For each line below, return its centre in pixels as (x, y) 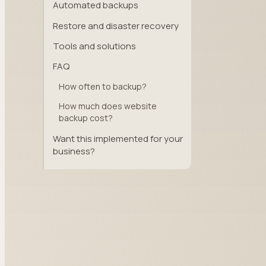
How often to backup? (103, 86)
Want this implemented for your (118, 138)
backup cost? (86, 118)
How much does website (108, 106)
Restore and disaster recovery (116, 26)
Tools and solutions (94, 46)
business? (74, 151)
